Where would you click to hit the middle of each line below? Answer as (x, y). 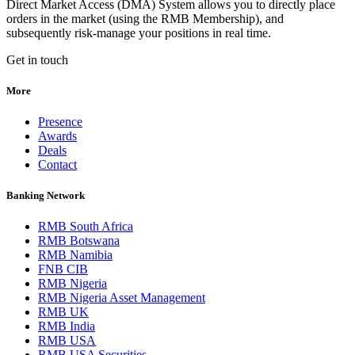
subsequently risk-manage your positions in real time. (140, 32)
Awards (57, 136)
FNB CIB (63, 269)
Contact (57, 165)
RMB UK (63, 312)
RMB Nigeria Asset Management (122, 298)
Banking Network (46, 196)
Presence (60, 122)
